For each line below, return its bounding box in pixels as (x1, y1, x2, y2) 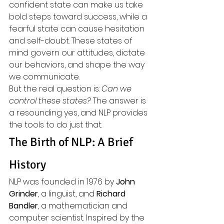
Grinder (9, 188, 38, 199)
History (9, 157, 46, 172)
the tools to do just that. (9, 119, 102, 130)
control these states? (9, 95, 91, 106)
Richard (96, 188, 127, 199)
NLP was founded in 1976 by (9, 176, 116, 187)
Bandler (9, 200, 38, 211)
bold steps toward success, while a (9, 11, 149, 22)
